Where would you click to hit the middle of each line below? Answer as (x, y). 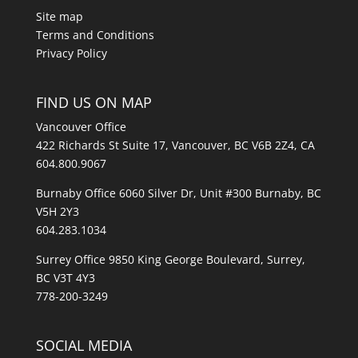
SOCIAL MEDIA (84, 346)
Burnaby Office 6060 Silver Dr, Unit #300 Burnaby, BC (178, 193)
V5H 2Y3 (57, 212)
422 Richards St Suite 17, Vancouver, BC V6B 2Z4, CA (175, 145)
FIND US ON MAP (93, 103)
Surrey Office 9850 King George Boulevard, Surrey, (170, 260)
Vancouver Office (81, 127)
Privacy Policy (71, 53)
